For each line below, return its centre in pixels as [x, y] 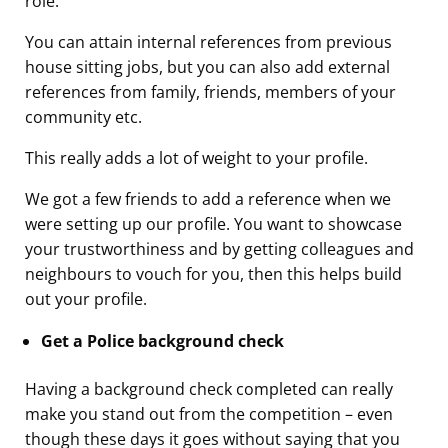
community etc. [83, 116]
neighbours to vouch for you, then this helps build [213, 273]
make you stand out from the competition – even [209, 413]
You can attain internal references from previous [208, 41]
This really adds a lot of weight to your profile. [196, 157]
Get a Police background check [162, 340]
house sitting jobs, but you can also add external [207, 66]
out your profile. [86, 298]
